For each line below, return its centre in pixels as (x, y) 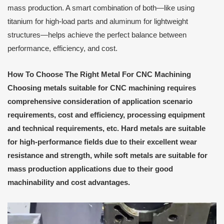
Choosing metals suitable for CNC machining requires (102, 88)
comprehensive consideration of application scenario (100, 102)
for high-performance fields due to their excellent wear (102, 142)
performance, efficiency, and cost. (62, 48)
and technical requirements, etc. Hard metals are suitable (106, 129)
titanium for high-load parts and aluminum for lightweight (98, 21)
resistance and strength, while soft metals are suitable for (107, 156)
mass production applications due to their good (90, 169)
